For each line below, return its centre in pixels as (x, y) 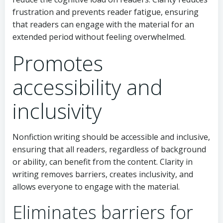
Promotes (58, 63)
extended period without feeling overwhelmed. (99, 37)
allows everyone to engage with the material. (96, 186)
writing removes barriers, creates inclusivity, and (103, 174)
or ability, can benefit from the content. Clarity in (103, 162)
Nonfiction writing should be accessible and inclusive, (111, 137)
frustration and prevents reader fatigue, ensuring (106, 12)
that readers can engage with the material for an (103, 24)
